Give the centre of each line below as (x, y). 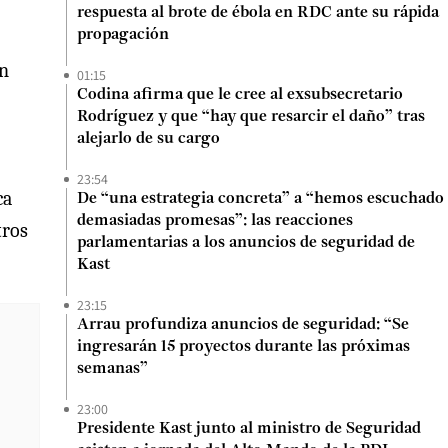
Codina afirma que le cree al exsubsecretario (240, 95)
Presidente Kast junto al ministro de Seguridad (249, 429)
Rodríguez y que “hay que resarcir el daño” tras (251, 117)
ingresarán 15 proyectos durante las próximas (243, 347)
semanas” (112, 369)
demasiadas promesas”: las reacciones (215, 221)
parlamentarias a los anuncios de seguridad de (246, 243)
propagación (123, 35)
